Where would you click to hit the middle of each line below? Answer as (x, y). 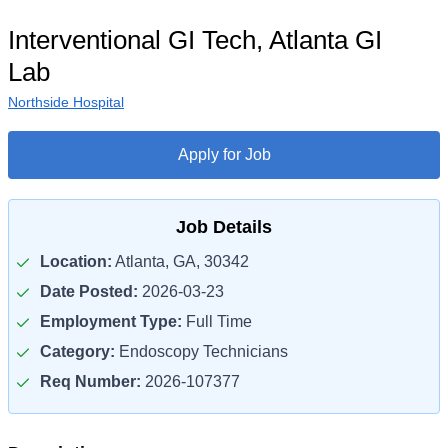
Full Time (217, 321)
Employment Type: (111, 321)
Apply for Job (224, 154)
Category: (77, 351)
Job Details (224, 227)
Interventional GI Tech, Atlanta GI (195, 40)
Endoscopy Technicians (201, 351)
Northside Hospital (66, 102)
